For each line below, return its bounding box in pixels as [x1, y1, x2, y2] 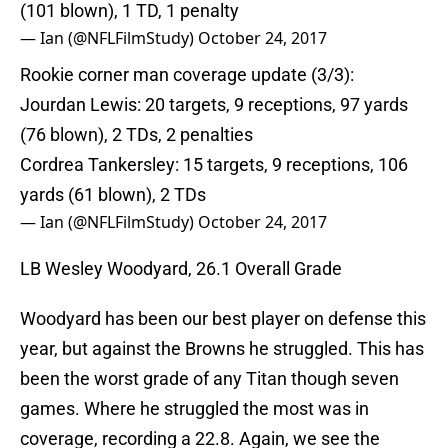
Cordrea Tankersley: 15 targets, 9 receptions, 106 [20, 154, 408, 176]
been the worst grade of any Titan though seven [20, 368, 399, 390]
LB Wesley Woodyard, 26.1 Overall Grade [20, 258, 342, 280]
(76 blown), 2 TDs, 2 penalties [20, 124, 253, 146]
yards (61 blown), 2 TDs [20, 184, 206, 206]
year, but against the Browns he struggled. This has [20, 338, 424, 360]
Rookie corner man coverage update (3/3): [20, 64, 354, 86]
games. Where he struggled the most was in [20, 398, 369, 420]
